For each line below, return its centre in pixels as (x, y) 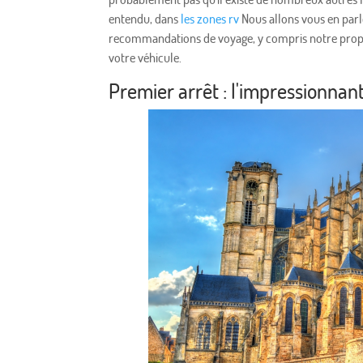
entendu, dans (145, 19)
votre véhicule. (145, 58)
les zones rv (210, 19)
